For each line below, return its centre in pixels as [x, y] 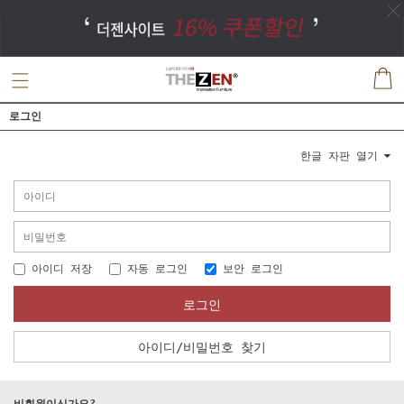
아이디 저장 [59, 269]
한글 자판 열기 [342, 156]
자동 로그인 [154, 269]
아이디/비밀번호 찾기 [202, 347]
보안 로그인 [250, 269]
